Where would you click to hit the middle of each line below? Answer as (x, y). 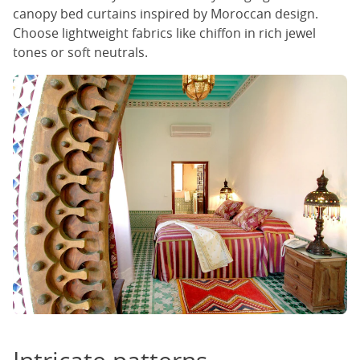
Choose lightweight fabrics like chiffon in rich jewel (164, 33)
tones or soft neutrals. (82, 53)
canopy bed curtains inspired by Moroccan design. (166, 14)
